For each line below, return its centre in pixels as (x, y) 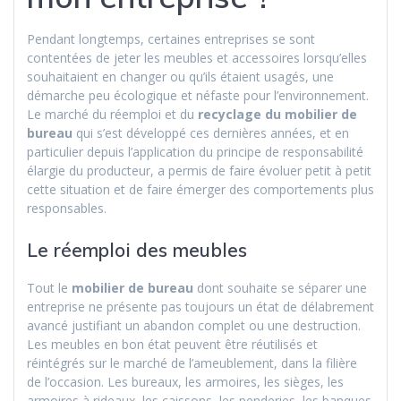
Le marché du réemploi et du (112, 115)
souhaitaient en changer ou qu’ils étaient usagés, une (180, 77)
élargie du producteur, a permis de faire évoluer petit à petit (199, 171)
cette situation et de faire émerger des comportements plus (200, 190)
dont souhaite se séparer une (280, 288)
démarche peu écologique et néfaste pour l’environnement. (198, 96)
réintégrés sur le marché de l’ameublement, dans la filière (192, 363)
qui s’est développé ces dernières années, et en (211, 133)
